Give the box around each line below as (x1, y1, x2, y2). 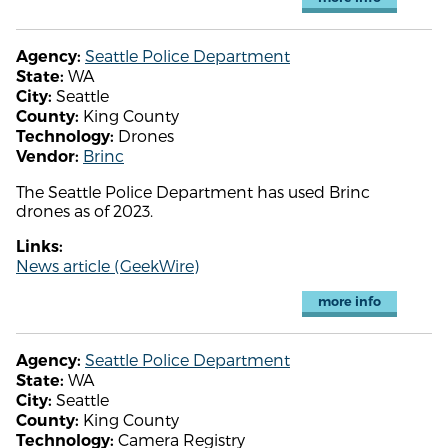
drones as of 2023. (16, 200, 153, 220)
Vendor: (16, 146, 79, 166)
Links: (16, 236, 63, 256)
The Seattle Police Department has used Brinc (16, 181, 370, 201)
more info (317, 293, 381, 309)
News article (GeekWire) (16, 255, 199, 275)
